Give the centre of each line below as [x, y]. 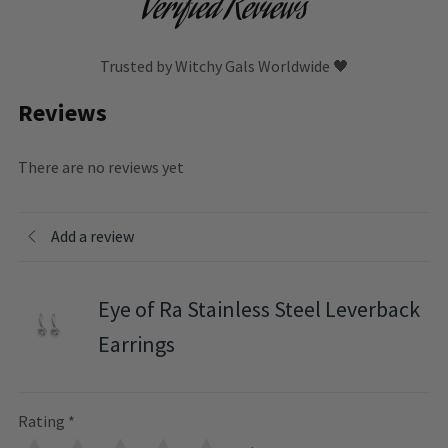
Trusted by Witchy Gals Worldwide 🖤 [224, 65]
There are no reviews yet [101, 166]
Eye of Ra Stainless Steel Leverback [259, 308]
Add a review [92, 236]
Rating [41, 420]
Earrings [136, 343]
